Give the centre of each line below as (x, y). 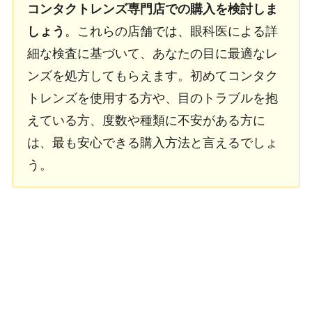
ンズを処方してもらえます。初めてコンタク (152, 76)
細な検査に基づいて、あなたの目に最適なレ (152, 53)
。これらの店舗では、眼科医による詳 (171, 31)
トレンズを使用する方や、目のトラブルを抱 (152, 98)
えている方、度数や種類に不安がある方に (146, 120)
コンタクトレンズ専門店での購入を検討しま (152, 9)
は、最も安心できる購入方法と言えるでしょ (152, 142)
